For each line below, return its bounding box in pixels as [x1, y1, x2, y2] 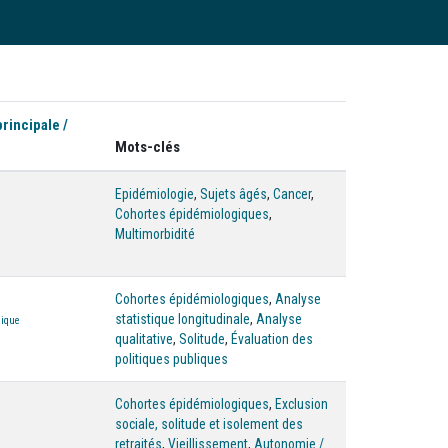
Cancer [273, 186, 311, 202]
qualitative [115, 331, 173, 347]
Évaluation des [231, 331, 313, 347]
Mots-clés [115, 138, 180, 156]
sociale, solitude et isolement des [115, 416, 303, 432]
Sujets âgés [200, 186, 267, 202]
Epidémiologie [115, 186, 194, 202]
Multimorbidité [115, 226, 195, 242]
